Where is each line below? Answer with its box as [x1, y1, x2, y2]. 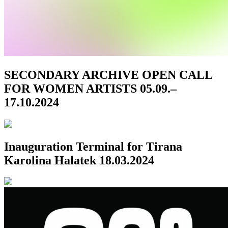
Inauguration [4, 139, 73, 153]
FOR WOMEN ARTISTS [4, 81, 137, 95]
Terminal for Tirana [76, 139, 182, 153]
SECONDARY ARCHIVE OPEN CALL [4, 68, 212, 81]
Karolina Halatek [4, 153, 96, 167]
